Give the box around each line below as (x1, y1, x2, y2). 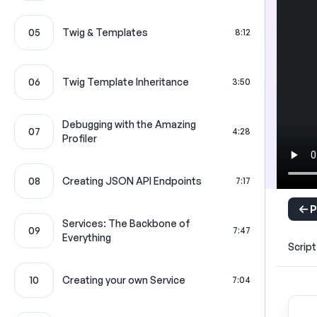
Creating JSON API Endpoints (62, 175, 202, 187)
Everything (62, 231, 111, 243)
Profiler (62, 132, 97, 144)
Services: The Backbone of (62, 217, 190, 229)
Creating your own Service (62, 274, 185, 286)
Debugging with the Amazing (62, 118, 196, 130)
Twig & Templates (62, 26, 148, 38)
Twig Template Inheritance (62, 76, 189, 88)
